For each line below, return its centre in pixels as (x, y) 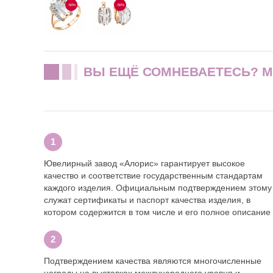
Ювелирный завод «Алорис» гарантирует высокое (144, 163)
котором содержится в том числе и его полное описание (157, 212)
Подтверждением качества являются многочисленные (153, 261)
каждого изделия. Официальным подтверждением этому (158, 187)
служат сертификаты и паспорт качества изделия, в (147, 200)
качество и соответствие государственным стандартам (153, 175)
